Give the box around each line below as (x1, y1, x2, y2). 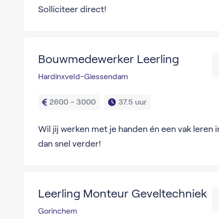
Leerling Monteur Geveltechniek (38, 187, 207, 200)
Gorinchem (38, 207, 77, 215)
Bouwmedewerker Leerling (38, 52, 179, 66)
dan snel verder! (38, 139, 101, 149)
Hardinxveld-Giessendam (38, 72, 128, 81)
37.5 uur (118, 98, 147, 106)
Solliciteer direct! (38, 4, 107, 14)
